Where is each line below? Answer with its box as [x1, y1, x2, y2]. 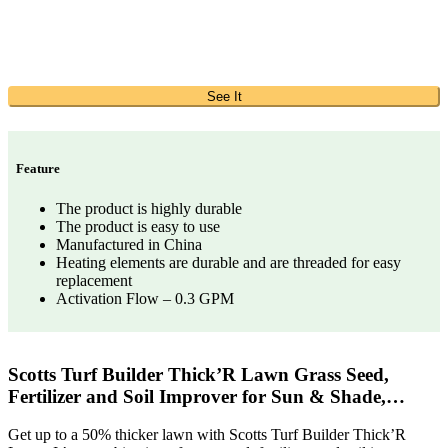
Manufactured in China [56, 235, 202, 253]
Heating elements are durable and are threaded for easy [56, 253, 401, 271]
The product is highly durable [56, 199, 242, 217]
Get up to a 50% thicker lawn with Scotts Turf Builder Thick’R [8, 426, 406, 444]
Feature [16, 161, 60, 177]
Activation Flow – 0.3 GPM [56, 289, 234, 307]
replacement [56, 271, 132, 289]
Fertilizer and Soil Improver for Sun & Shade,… [8, 385, 405, 407]
